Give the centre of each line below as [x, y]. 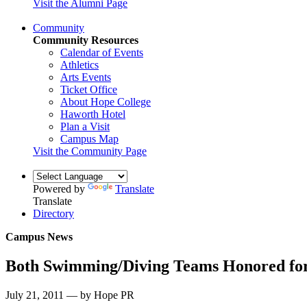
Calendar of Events [102, 52]
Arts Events [86, 77]
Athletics [79, 64]
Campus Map [89, 138]
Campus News [39, 236]
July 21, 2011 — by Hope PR [70, 295]
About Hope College [106, 101]
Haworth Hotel [93, 114]
